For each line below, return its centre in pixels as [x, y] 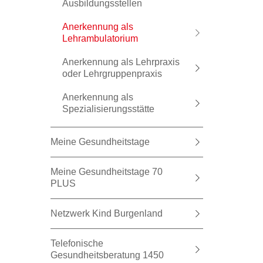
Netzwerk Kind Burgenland [107, 213]
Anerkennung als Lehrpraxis [121, 62]
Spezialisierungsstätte [108, 109]
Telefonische [77, 243]
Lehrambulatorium [100, 38]
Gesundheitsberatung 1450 [107, 255]
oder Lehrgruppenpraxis [112, 74]
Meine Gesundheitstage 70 [107, 172]
